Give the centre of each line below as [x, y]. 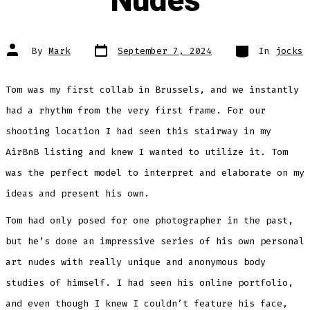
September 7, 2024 [165, 51]
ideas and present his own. [77, 194]
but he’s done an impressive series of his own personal [155, 241]
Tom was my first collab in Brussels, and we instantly [152, 90]
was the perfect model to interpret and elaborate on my [155, 173]
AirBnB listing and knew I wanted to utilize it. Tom [146, 152]
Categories [261, 46]
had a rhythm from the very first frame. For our [135, 111]
